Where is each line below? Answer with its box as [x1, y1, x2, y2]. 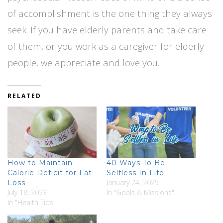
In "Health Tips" [7, 197, 56, 207]
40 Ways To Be [107, 158, 165, 167]
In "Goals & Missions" [107, 187, 174, 197]
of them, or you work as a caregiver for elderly [7, 40, 204, 53]
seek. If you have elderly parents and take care [7, 23, 207, 36]
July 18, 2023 [7, 187, 47, 197]
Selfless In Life [107, 168, 164, 177]
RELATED [7, 92, 41, 101]
